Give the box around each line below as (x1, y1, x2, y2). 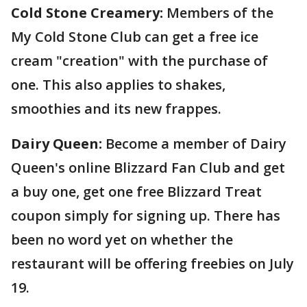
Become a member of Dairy (102, 134, 286, 153)
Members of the (163, 3, 273, 22)
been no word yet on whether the (11, 230, 233, 249)
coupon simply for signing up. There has (11, 206, 280, 225)
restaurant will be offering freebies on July (11, 254, 294, 273)
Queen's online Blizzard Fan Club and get (11, 158, 285, 177)
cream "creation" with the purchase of (11, 51, 268, 70)
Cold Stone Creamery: (11, 3, 163, 22)
